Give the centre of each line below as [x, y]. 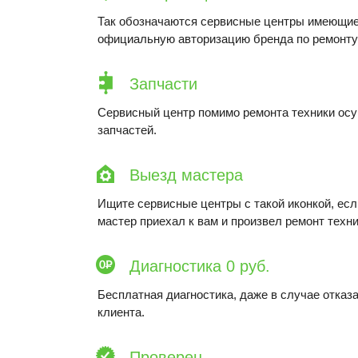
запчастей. [127, 130]
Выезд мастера [186, 175]
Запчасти [163, 84]
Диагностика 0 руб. [200, 266]
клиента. [121, 312]
